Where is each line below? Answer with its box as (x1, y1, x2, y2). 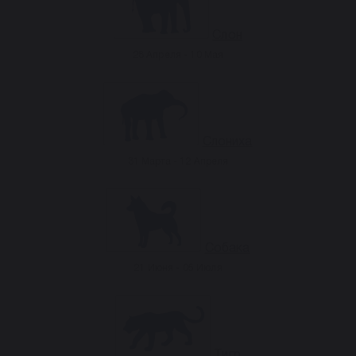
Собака (204, 243, 250, 254)
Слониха (202, 137, 253, 148)
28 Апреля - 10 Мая (132, 51, 224, 60)
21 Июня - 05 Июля (133, 264, 222, 273)
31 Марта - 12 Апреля (127, 157, 229, 166)
